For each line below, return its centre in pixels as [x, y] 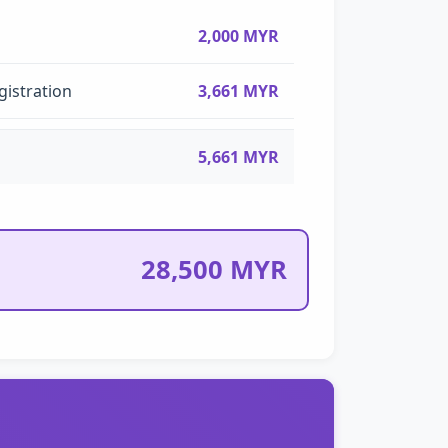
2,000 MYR [238, 35]
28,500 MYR [213, 269]
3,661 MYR [238, 90]
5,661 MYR [238, 156]
